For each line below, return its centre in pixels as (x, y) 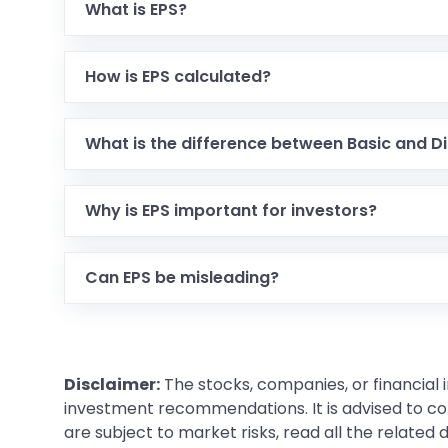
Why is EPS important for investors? (231, 210)
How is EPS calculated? (178, 76)
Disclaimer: (112, 384)
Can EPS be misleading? (182, 277)
